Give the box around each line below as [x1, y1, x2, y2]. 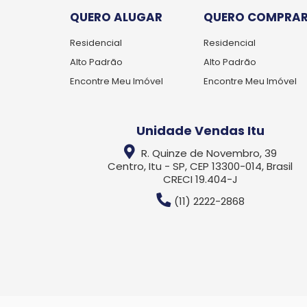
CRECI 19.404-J [162, 171, 238, 186]
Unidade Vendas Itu [136, 121, 265, 139]
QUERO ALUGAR [70, 8, 162, 25]
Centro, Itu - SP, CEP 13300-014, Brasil [108, 158, 293, 173]
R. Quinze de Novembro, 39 [138, 145, 277, 160]
